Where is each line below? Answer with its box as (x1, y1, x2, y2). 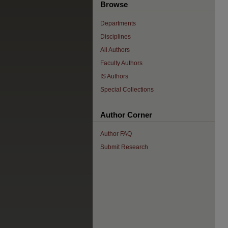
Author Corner (100, 110, 152, 119)
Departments (100, 20, 136, 27)
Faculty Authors (100, 60, 142, 67)
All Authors (100, 46, 130, 53)
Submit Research (100, 144, 148, 151)
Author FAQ (100, 130, 132, 137)
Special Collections (100, 86, 154, 93)
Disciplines (100, 33, 131, 40)
